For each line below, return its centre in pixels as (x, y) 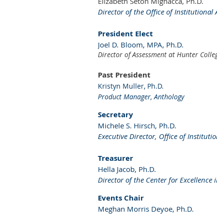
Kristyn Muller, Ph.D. (131, 86)
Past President (124, 75)
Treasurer (116, 158)
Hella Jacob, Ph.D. (127, 169)
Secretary (116, 114)
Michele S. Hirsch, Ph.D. (137, 125)
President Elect (125, 33)
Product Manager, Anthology (142, 96)
